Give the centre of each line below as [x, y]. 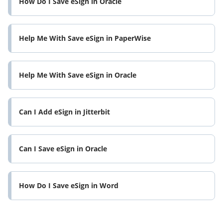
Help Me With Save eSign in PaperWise [85, 38]
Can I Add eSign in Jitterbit [64, 112]
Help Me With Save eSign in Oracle [78, 75]
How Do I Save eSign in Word [69, 186]
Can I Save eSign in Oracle [63, 149]
